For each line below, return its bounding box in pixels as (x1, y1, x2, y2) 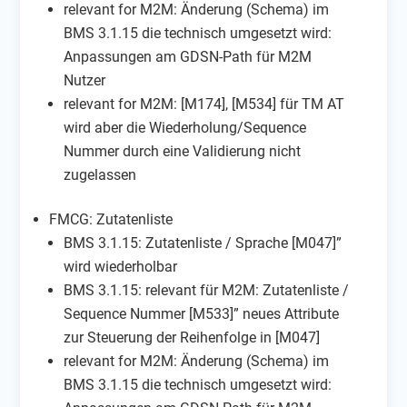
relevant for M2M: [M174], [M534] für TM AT (64, 94, 345, 113)
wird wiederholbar (64, 257, 178, 275)
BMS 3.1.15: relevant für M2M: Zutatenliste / (64, 281, 350, 299)
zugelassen (64, 165, 137, 184)
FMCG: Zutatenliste (49, 210, 174, 228)
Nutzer (64, 71, 106, 89)
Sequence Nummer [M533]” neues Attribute (64, 304, 340, 323)
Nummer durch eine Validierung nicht (64, 142, 302, 160)
